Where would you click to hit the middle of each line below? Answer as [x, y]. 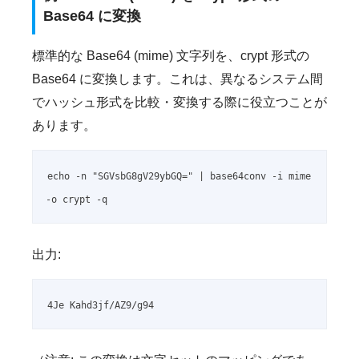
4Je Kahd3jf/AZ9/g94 [101, 306]
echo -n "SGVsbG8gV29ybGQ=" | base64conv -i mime [179, 177]
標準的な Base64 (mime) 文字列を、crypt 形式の [171, 56]
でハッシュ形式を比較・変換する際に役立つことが [179, 103]
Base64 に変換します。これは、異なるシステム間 [177, 79]
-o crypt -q [77, 200]
